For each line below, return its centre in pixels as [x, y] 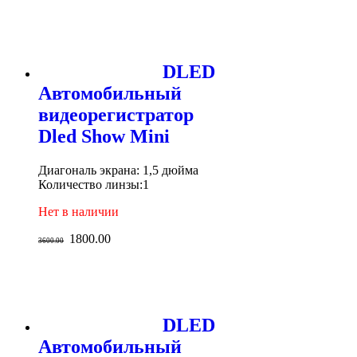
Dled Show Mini [104, 136]
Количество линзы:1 [94, 184]
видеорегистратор [116, 114]
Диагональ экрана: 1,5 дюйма [118, 170]
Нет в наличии [78, 211]
